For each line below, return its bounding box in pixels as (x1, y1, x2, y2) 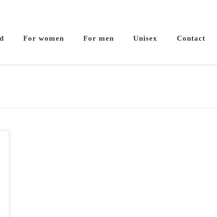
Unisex (133, 34, 157, 43)
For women (23, 34, 64, 43)
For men (83, 34, 114, 43)
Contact (176, 34, 205, 43)
